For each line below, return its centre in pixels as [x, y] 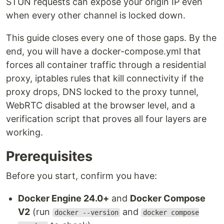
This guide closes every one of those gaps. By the [111, 38]
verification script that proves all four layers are [106, 119]
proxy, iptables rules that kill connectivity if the [105, 78]
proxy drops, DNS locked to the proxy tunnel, [102, 92]
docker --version [86, 212]
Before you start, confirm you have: [81, 176]
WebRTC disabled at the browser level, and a [100, 105]
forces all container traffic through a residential [106, 65]
